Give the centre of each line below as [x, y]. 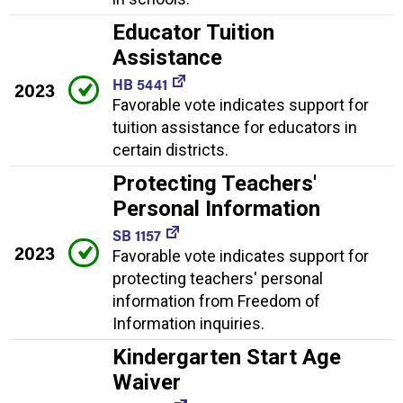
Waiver [147, 382]
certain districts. [170, 149]
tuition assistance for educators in [235, 127]
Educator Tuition [193, 32]
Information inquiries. [188, 323]
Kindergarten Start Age [227, 357]
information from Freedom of [216, 300]
